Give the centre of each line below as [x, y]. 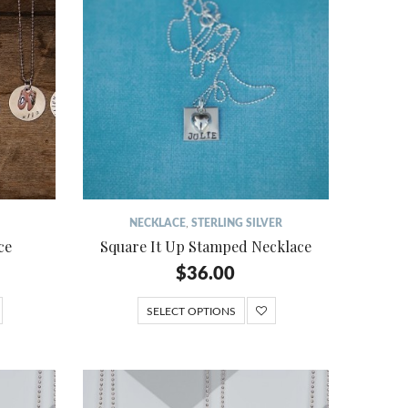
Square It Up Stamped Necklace [205, 246]
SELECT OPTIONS [191, 311]
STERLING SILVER [236, 223]
